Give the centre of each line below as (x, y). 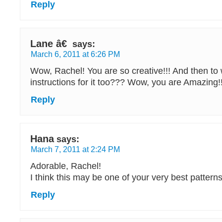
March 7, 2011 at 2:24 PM (75, 149)
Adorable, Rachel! (66, 166)
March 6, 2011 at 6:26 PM (75, 54)
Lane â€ (50, 44)
